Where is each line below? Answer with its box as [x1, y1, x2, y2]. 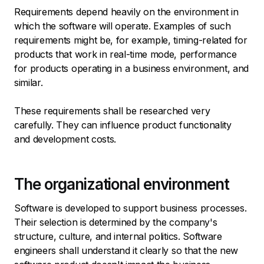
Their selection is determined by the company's [14, 216, 217, 228]
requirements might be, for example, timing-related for [14, 34, 247, 46]
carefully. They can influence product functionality [14, 118, 232, 131]
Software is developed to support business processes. [14, 202, 247, 214]
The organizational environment [14, 174, 229, 193]
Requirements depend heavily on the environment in [14, 5, 239, 18]
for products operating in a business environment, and [14, 62, 249, 74]
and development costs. [14, 133, 119, 145]
